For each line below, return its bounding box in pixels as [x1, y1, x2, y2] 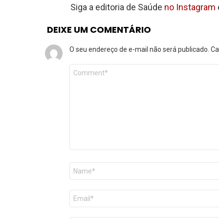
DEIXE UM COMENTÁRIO [47, 23, 151, 36]
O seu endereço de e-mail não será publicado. [69, 45, 209, 53]
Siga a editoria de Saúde [70, 1, 164, 12]
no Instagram [164, 1, 216, 12]
